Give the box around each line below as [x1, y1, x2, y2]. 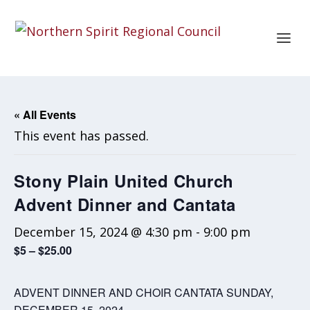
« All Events [14, 107, 76, 122]
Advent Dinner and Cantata [14, 192, 236, 216]
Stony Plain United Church [14, 169, 234, 192]
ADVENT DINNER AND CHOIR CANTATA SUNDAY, [14, 284, 273, 300]
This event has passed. [14, 127, 149, 144]
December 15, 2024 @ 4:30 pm [14, 224, 192, 240]
